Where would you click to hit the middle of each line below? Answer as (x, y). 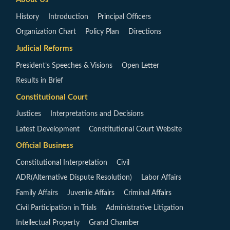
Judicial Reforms (44, 48)
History (27, 17)
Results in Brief (40, 80)
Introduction (68, 17)
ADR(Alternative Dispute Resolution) (74, 178)
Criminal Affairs (148, 193)
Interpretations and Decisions (97, 114)
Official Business (45, 146)
